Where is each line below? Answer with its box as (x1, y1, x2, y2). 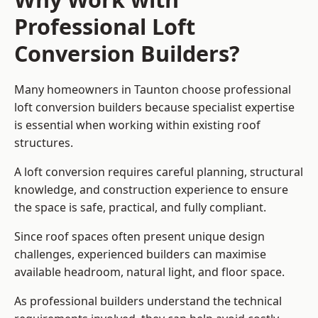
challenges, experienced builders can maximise (14, 246, 266, 263)
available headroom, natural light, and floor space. (14, 264, 285, 280)
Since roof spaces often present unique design (14, 229, 265, 245)
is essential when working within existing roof (14, 117, 261, 133)
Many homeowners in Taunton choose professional (14, 82, 291, 98)
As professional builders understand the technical (14, 293, 282, 309)
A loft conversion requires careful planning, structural (14, 164, 303, 180)
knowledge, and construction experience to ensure (14, 182, 288, 198)
